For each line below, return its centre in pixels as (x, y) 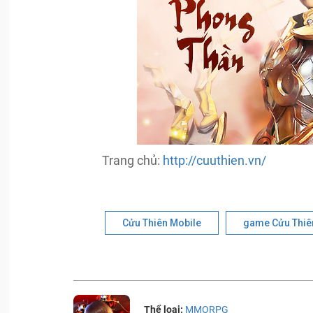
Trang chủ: (133, 160)
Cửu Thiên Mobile (161, 223)
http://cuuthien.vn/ (215, 160)
